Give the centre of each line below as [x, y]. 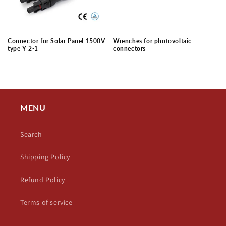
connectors [129, 49]
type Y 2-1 [23, 49]
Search [31, 134]
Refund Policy [43, 180]
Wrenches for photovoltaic [153, 41]
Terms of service [46, 203]
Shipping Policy [45, 157]
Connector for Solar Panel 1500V [56, 41]
